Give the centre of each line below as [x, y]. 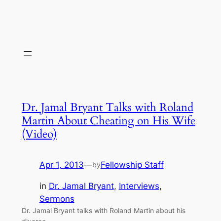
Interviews [139, 186]
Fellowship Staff [132, 165]
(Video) [39, 134]
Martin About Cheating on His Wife [108, 121]
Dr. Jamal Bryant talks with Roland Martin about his [103, 210]
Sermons [57, 199]
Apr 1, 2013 [61, 165]
